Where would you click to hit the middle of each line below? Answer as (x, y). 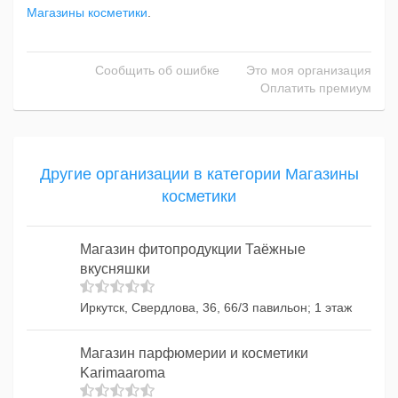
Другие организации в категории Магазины (199, 174)
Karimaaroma (123, 373)
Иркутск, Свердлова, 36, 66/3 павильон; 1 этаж (216, 307)
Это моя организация (309, 70)
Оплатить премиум (316, 88)
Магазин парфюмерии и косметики (194, 353)
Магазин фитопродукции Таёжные (193, 249)
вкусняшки (115, 269)
